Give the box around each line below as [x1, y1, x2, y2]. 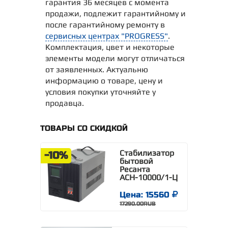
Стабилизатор [120, 148, 174, 158]
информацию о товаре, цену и [45, 76, 163, 86]
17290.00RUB [120, 201, 156, 208]
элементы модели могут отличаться [45, 53, 185, 64]
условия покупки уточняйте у [45, 87, 156, 97]
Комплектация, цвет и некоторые [45, 42, 175, 52]
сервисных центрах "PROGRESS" [45, 31, 168, 41]
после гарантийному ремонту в [45, 20, 165, 30]
